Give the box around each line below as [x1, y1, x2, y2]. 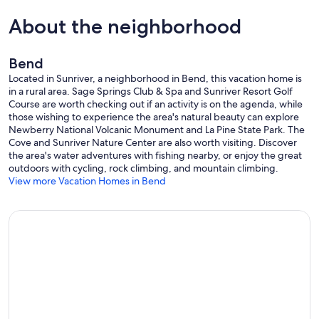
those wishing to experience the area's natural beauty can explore [9, 110, 299, 123]
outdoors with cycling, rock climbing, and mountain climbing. [9, 161, 278, 174]
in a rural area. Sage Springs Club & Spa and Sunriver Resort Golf [9, 84, 293, 98]
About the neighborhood [9, 14, 241, 38]
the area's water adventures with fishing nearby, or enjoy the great [9, 148, 302, 162]
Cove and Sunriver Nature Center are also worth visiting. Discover [9, 135, 297, 149]
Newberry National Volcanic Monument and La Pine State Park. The [9, 122, 305, 136]
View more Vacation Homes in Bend [9, 174, 166, 187]
